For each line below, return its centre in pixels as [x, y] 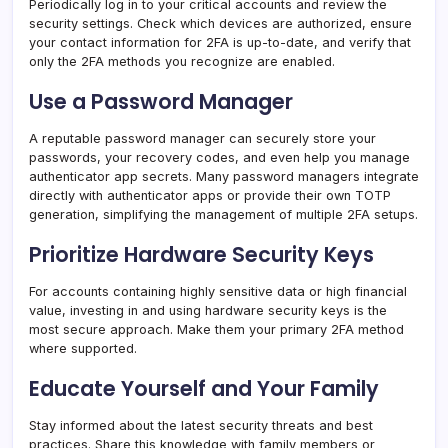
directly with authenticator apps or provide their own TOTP [210, 196]
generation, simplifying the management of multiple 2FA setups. [223, 215]
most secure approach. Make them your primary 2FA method [216, 330]
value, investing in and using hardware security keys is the [208, 311]
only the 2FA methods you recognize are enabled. [182, 62]
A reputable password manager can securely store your [202, 139]
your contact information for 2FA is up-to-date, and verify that [220, 43]
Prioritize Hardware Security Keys [201, 255]
